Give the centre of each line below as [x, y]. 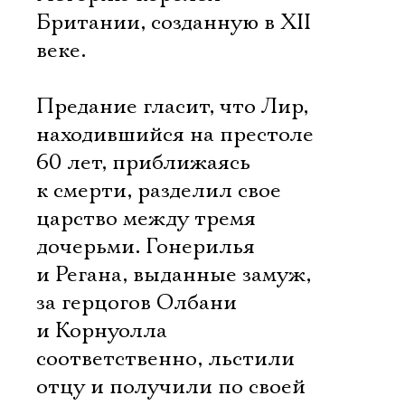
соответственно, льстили [165, 359]
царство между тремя [146, 219]
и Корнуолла [102, 331]
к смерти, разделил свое [159, 191]
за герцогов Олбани [137, 303]
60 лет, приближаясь [143, 163]
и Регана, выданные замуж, [174, 275]
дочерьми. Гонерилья [146, 247]
